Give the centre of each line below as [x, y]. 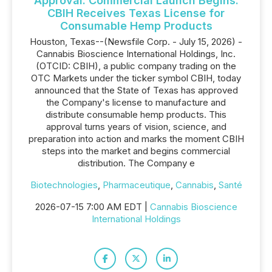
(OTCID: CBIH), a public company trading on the [136, 66]
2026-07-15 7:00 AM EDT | [92, 207]
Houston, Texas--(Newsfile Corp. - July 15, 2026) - [136, 42]
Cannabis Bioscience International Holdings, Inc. [136, 54]
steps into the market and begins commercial [136, 151]
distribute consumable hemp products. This [136, 114]
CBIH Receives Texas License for [136, 13]
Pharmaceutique [136, 185]
